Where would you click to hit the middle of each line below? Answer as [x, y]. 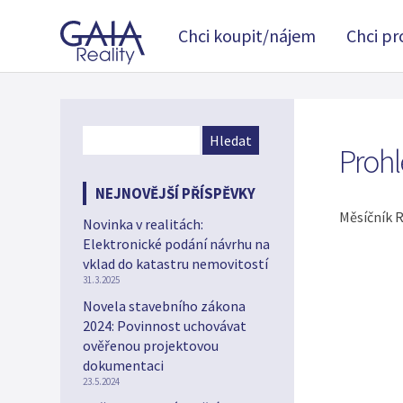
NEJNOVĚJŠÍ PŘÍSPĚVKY [175, 193]
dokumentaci [123, 365]
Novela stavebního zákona [164, 306]
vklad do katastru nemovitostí [175, 264]
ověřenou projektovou [151, 345]
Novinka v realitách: [143, 224]
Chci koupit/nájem [247, 36]
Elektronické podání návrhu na [176, 244]
